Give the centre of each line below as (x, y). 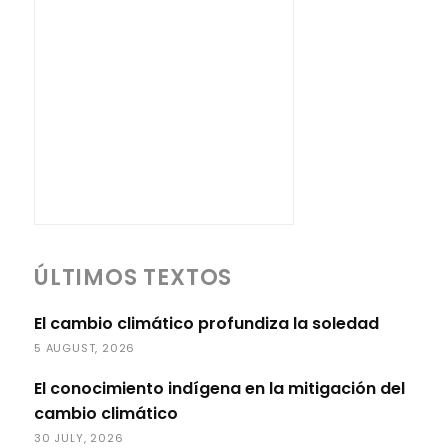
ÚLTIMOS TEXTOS (133, 278)
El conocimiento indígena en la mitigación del (219, 389)
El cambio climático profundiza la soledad (206, 324)
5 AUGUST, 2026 (85, 348)
